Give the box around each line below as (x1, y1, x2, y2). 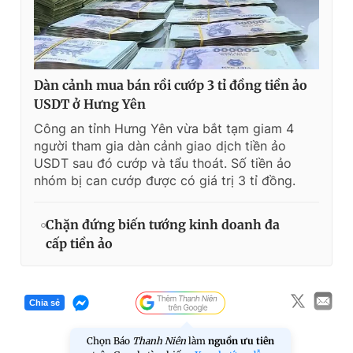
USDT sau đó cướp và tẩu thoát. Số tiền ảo (34, 154, 292, 171)
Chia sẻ (29, 298, 60, 308)
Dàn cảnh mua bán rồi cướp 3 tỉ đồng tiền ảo (34, 76, 307, 93)
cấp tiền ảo (46, 235, 113, 251)
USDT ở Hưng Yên (34, 95, 146, 112)
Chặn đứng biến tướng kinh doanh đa (46, 216, 280, 232)
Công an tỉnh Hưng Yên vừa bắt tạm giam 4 (34, 120, 294, 136)
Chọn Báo (87, 334, 132, 347)
